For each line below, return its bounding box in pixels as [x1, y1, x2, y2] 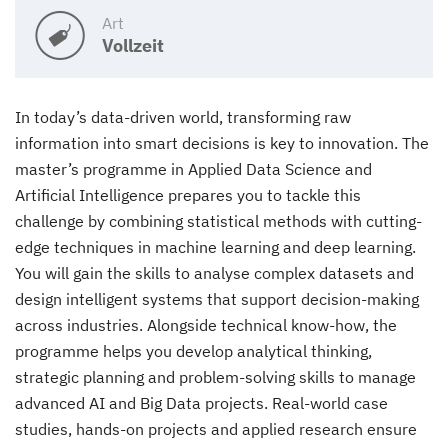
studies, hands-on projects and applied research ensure [15, 419, 417, 439]
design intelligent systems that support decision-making [15, 289, 419, 309]
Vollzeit [102, 34, 164, 57]
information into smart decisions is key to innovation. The [15, 133, 429, 153]
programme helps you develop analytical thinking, [15, 341, 372, 361]
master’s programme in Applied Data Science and [15, 159, 372, 179]
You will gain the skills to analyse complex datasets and [15, 263, 414, 283]
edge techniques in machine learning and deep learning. [15, 237, 416, 257]
